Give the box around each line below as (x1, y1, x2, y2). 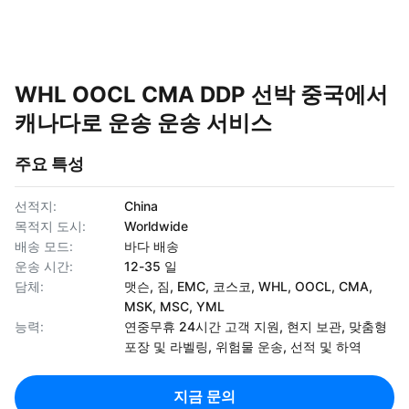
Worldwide (124, 218, 188, 234)
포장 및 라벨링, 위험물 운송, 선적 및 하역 (124, 339, 362, 354)
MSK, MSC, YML (124, 299, 225, 314)
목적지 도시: (15, 218, 86, 234)
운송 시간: (15, 258, 73, 274)
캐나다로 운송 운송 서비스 (15, 110, 272, 136)
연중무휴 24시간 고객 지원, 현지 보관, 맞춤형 (124, 319, 387, 334)
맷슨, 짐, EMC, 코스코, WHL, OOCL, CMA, (124, 278, 372, 294)
